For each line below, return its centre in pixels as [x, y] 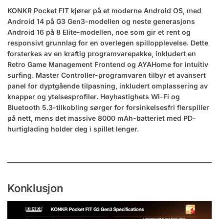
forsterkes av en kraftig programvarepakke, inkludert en [102, 53]
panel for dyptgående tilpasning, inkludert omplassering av [108, 86]
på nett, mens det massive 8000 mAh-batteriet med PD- [102, 118]
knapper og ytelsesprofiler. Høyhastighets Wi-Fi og [94, 96]
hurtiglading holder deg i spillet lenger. [73, 129]
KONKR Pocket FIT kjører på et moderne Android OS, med [104, 10]
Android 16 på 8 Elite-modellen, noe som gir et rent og [99, 32]
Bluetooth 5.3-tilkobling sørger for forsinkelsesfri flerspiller [108, 107]
